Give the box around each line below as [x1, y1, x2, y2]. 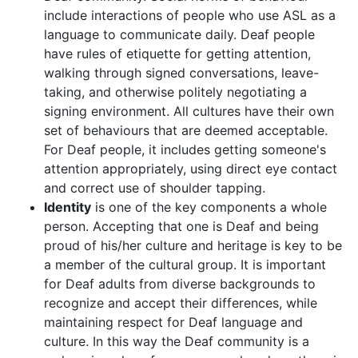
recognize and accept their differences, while [44, 295, 317, 311]
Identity [44, 199, 91, 215]
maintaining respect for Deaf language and [44, 314, 303, 330]
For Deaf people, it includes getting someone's [44, 141, 326, 157]
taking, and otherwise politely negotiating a [44, 84, 307, 100]
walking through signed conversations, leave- [44, 65, 319, 81]
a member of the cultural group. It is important [44, 257, 326, 272]
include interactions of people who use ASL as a [44, 7, 336, 23]
